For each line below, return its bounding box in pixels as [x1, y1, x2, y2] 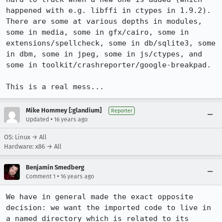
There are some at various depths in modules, [6, 17, 202, 26]
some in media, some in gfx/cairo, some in [6, 28, 189, 37]
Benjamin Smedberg [26, 164, 84, 171]
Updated [26, 116, 49, 123]
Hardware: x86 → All [4, 143, 61, 150]
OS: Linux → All [4, 133, 47, 141]
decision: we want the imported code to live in [6, 203, 211, 212]
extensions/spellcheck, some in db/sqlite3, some [6, 39, 216, 48]
